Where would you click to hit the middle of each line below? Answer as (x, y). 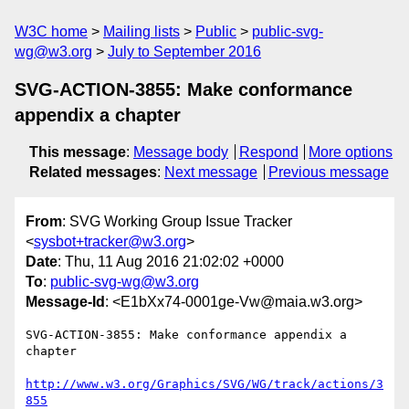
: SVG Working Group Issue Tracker (177, 222)
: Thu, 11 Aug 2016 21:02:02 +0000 (171, 262)
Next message (211, 172)
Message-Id (65, 302)
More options (351, 152)
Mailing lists (142, 31)
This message (78, 152)
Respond (268, 152)
